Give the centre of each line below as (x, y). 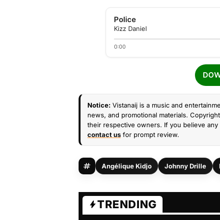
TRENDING (127, 204)
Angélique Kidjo (127, 166)
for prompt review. (150, 135)
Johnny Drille (185, 166)
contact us (104, 135)
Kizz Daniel (130, 28)
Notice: (99, 105)
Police (125, 19)
